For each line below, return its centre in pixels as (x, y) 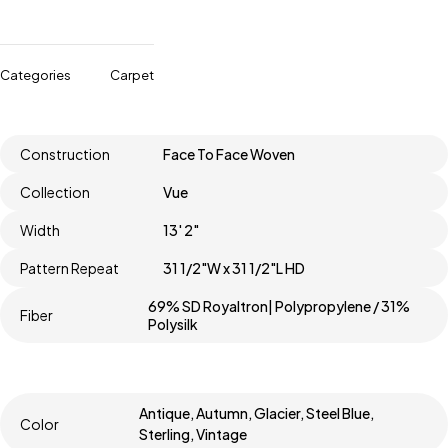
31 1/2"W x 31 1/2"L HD (233, 268)
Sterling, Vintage (193, 434)
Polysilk (172, 324)
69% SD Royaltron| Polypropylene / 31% (278, 306)
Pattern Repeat (69, 268)
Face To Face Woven (228, 154)
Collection (55, 192)
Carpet (132, 75)
